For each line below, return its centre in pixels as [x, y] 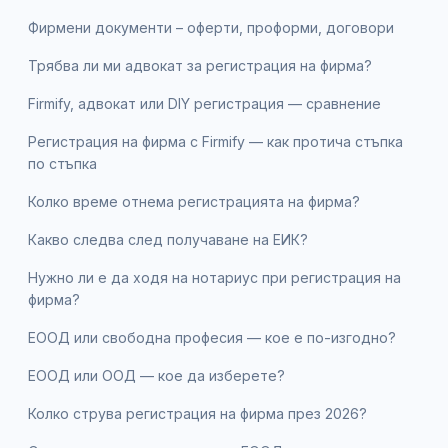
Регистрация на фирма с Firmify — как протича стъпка [215, 141]
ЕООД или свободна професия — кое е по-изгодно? [212, 337]
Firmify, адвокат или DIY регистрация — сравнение [204, 103]
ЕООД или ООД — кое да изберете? [156, 375]
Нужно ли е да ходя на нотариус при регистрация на [214, 277]
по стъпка [62, 163]
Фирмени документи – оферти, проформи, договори [211, 27]
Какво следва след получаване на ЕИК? [168, 239]
